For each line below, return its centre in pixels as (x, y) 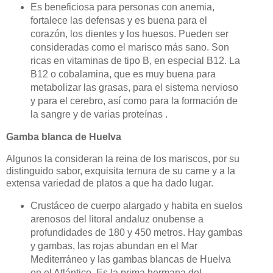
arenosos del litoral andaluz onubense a (117, 219)
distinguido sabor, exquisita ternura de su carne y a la (121, 171)
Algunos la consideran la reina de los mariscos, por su (123, 158)
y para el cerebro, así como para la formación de (134, 101)
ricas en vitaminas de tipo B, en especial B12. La (135, 61)
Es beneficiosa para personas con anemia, (122, 7)
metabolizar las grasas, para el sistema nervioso (134, 88)
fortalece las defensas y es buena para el (119, 21)
